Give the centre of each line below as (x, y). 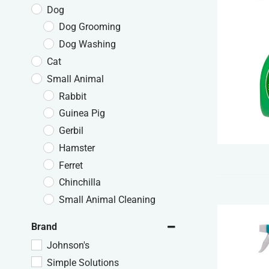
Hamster (77, 148)
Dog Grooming (90, 27)
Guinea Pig (82, 113)
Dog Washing (87, 44)
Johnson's (68, 245)
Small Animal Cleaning (107, 200)
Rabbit (73, 96)
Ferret (71, 165)
